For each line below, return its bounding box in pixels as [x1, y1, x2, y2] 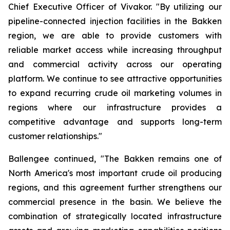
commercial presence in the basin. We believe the [8, 197, 222, 207]
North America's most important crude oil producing [8, 168, 222, 178]
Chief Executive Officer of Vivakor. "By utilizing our [8, 2, 222, 12]
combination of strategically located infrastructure [8, 211, 222, 221]
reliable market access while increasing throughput [8, 45, 222, 55]
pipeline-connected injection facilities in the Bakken [8, 16, 222, 26]
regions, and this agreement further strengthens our [8, 182, 222, 193]
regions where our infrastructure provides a [8, 102, 222, 112]
